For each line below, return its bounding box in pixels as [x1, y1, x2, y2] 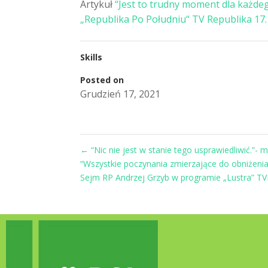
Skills [80, 51, 103, 63]
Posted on [80, 74, 124, 86]
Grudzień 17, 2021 [80, 87, 161, 100]
